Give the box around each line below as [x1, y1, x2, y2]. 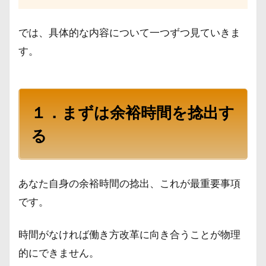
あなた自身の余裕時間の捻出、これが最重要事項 [18, 177, 240, 189]
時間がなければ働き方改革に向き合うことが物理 [18, 228, 240, 240]
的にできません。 [18, 246, 99, 259]
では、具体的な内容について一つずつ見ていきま [18, 26, 240, 39]
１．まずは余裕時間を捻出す [31, 103, 235, 122]
